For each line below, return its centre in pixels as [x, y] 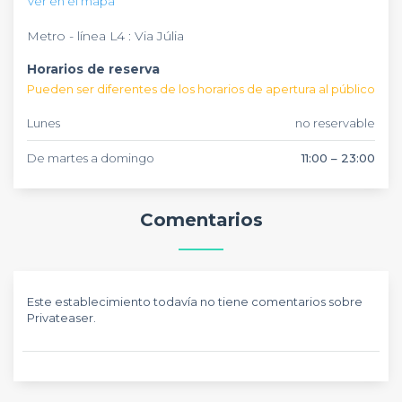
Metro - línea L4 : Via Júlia [105, 36]
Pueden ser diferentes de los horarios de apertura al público [201, 89]
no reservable [335, 123]
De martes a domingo [91, 158]
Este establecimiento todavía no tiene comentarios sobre [195, 301]
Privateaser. [61, 317]
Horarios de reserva [93, 69]
